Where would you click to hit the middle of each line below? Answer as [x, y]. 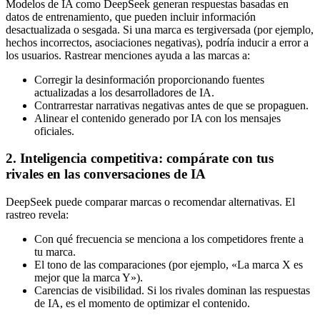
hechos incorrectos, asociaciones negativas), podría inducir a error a [157, 42]
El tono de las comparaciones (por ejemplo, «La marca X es [169, 265]
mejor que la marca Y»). [89, 278]
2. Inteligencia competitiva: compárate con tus [140, 159]
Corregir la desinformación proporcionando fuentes [149, 79]
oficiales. [54, 131]
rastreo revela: [37, 215]
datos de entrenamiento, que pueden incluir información [131, 16]
